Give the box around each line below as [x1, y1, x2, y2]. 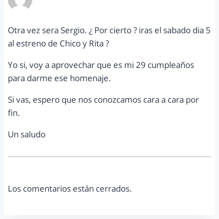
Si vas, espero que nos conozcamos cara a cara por [8, 94, 199, 106]
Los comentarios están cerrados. [8, 183, 132, 195]
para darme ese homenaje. [8, 72, 111, 84]
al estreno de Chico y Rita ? [8, 38, 109, 49]
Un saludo [8, 129, 45, 140]
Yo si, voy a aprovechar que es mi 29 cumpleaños [8, 59, 194, 71]
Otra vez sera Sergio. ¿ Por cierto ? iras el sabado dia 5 [8, 24, 211, 36]
